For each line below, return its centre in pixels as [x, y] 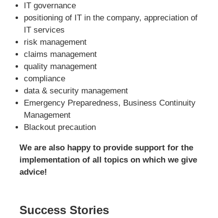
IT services [44, 30]
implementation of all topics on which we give [108, 160]
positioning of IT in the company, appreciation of [110, 18]
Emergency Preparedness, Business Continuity [109, 103]
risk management [55, 42]
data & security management [76, 91]
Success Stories [64, 210]
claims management [60, 54]
